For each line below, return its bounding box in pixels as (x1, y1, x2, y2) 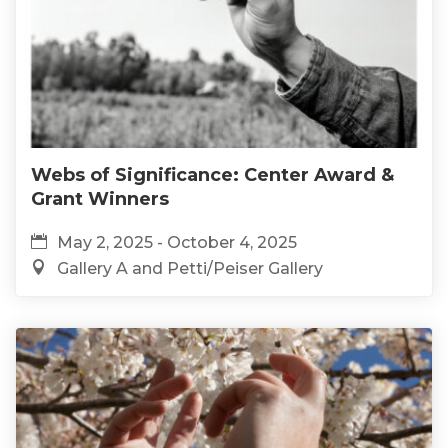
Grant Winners (31, 187, 169, 210)
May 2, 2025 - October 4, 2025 (57, 232, 297, 252)
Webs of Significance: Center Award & (31, 163, 394, 186)
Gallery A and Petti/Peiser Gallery (57, 258, 323, 278)
